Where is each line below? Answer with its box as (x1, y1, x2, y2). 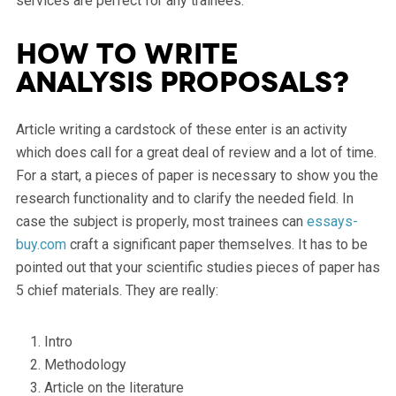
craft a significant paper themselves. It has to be (65, 235, 368, 253)
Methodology (43, 355, 126, 373)
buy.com (15, 235, 66, 253)
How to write (15, 35, 239, 72)
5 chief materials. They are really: (15, 281, 218, 299)
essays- (306, 212, 358, 230)
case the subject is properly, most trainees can (15, 212, 307, 230)
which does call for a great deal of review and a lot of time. (15, 143, 377, 161)
